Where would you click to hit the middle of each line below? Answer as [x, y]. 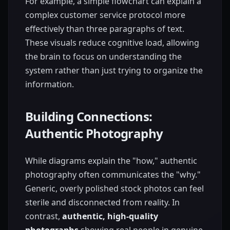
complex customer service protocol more [105, 15]
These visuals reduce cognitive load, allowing [112, 42]
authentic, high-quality [110, 216]
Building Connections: [89, 116]
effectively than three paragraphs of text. [105, 28]
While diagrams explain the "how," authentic [111, 160]
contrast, [44, 216]
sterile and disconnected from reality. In [102, 202]
